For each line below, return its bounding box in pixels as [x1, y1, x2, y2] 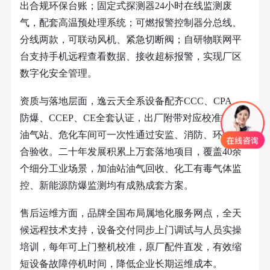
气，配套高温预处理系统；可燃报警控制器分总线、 [19, 17, 242, 28]
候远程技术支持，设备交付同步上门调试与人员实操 [19, 224, 242, 235]
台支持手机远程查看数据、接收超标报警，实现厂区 [19, 51, 242, 61]
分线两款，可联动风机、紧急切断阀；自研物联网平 [19, 34, 242, 45]
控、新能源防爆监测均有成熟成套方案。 [19, 180, 193, 190]
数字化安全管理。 [19, 67, 97, 78]
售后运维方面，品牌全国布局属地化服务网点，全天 [19, 207, 242, 218]
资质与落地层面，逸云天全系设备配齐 [19, 95, 184, 106]
